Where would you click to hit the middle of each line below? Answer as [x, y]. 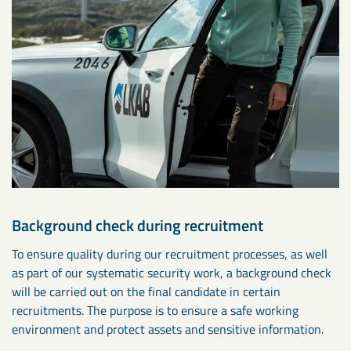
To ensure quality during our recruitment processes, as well [170, 254]
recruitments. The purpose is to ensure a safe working [155, 311]
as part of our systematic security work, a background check [172, 273]
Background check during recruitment [138, 226]
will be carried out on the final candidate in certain [146, 292]
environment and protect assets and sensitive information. [168, 329]
